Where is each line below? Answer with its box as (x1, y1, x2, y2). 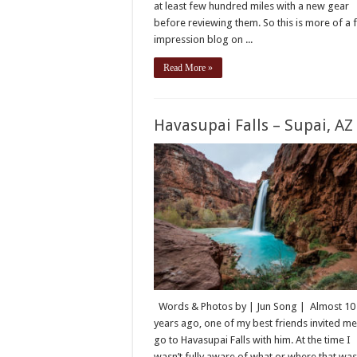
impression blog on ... (154, 33, 253, 45)
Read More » (163, 61, 214, 73)
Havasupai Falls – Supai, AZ (154, 115, 354, 135)
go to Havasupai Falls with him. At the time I (154, 334, 351, 347)
